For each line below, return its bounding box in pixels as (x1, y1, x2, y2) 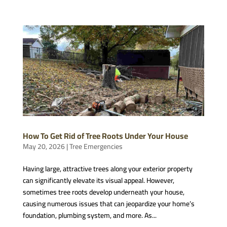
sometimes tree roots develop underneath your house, (22, 185, 184, 199)
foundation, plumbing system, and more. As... (22, 209, 157, 222)
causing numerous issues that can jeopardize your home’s (22, 197, 195, 211)
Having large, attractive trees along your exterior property (22, 162, 193, 176)
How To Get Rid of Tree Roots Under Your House (22, 128, 188, 144)
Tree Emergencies (69, 140, 123, 154)
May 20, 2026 (22, 140, 65, 154)
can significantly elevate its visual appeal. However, (22, 174, 174, 187)
